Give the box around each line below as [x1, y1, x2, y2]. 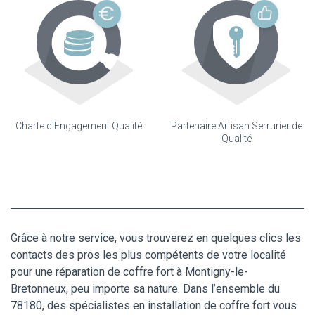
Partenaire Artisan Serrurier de [170, 120, 302, 132]
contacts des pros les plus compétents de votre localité [11, 248, 286, 262]
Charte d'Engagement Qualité [15, 120, 142, 132]
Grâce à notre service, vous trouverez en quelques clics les [11, 231, 301, 245]
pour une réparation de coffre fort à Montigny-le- [11, 265, 248, 279]
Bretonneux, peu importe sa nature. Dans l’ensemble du [11, 282, 280, 296]
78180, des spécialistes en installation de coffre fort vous [11, 299, 297, 313]
